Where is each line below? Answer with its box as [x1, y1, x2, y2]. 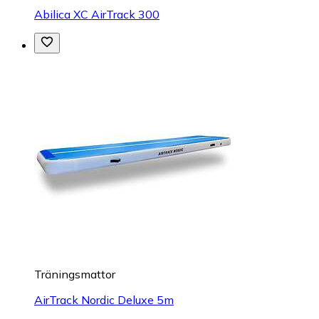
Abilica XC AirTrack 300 [34, 6, 159, 21]
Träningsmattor [34, 266, 115, 281]
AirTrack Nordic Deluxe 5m [34, 292, 174, 307]
